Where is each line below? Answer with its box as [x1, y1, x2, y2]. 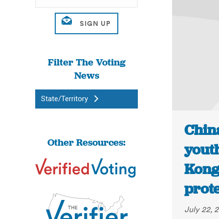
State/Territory [41, 94, 88, 103]
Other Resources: [47, 136, 126, 149]
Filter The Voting [47, 56, 126, 68]
